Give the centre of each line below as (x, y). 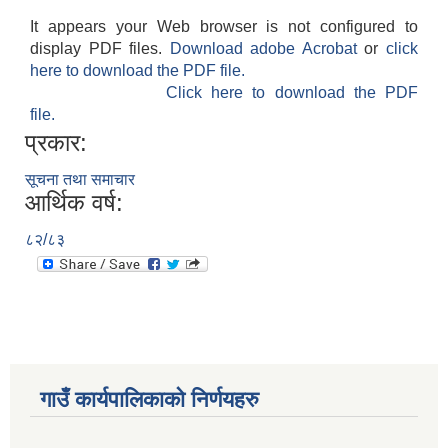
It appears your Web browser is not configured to (224, 27)
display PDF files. (100, 49)
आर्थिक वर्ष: (74, 203)
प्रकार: (56, 143)
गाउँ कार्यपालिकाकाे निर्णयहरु (149, 400)
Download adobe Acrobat (267, 49)
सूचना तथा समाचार (80, 180)
